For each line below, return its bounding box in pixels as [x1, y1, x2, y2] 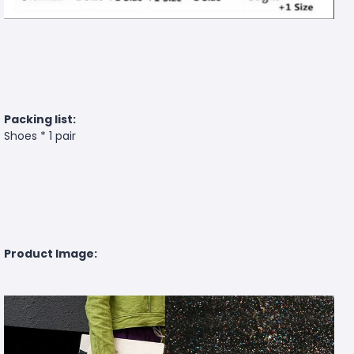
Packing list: [4, 111, 76, 127]
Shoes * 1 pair [4, 127, 76, 144]
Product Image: [4, 245, 97, 262]
